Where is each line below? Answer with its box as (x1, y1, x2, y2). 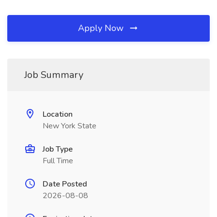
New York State (43, 121, 96, 131)
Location (43, 109, 73, 120)
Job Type (43, 144, 73, 155)
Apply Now (78, 22, 126, 34)
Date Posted (43, 179, 87, 189)
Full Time (43, 155, 73, 166)
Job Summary (24, 68, 83, 81)
